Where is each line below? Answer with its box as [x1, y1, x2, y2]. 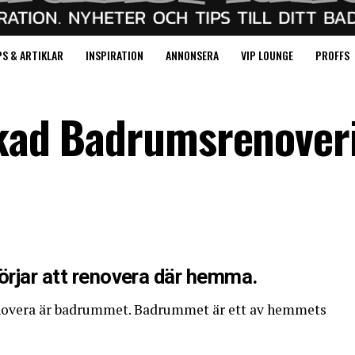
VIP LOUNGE [241, 47, 293, 64]
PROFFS [315, 47, 349, 64]
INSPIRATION [86, 47, 143, 64]
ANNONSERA [166, 47, 219, 64]
